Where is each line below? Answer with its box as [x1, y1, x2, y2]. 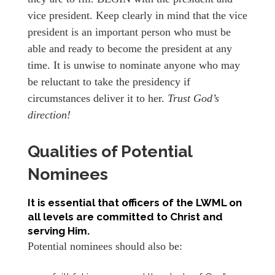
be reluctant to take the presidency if [28, 75, 190, 88]
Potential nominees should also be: [28, 239, 182, 252]
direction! [28, 108, 71, 121]
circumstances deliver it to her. [28, 91, 168, 104]
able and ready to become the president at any [28, 42, 232, 55]
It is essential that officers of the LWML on [28, 196, 242, 209]
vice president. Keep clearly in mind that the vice [28, 9, 247, 21]
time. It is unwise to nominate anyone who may [28, 58, 240, 71]
